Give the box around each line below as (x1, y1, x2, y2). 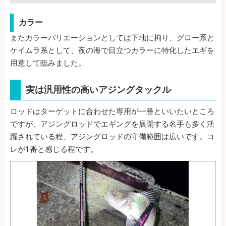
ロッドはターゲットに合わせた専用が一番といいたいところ (10, 106, 214, 116)
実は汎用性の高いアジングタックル (26, 84, 171, 95)
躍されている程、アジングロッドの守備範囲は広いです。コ (10, 132, 214, 141)
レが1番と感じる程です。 (10, 144, 98, 154)
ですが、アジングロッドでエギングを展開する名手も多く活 (10, 119, 214, 129)
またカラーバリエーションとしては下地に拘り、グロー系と (10, 33, 214, 42)
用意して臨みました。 (10, 58, 86, 68)
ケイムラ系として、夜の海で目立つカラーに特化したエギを (10, 45, 214, 55)
